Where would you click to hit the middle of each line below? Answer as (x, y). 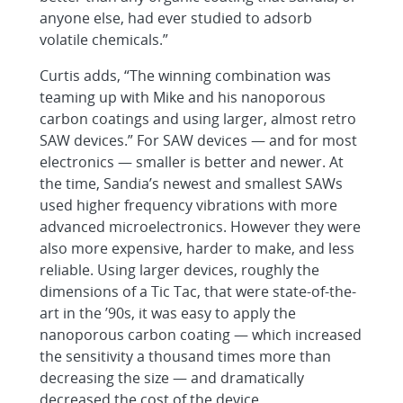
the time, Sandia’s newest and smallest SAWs (191, 184)
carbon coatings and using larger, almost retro (198, 119)
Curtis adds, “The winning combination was (185, 76)
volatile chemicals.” (104, 40)
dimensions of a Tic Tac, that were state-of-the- (198, 291)
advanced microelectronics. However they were (200, 227)
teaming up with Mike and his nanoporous (183, 97)
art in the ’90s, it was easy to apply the (168, 313)
